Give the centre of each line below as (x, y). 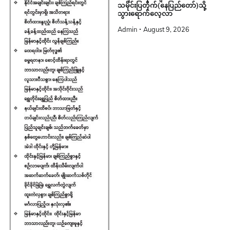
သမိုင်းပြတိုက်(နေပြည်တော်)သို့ (162, 6)
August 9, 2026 (166, 30)
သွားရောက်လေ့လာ (145, 14)
